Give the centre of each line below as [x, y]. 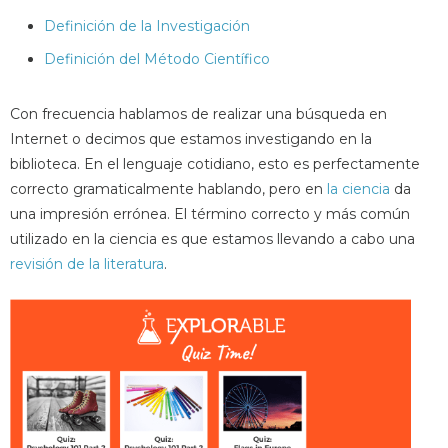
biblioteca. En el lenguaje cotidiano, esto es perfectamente [215, 163]
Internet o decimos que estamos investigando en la [191, 138]
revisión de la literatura [87, 263]
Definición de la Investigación [147, 25]
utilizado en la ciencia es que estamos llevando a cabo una [212, 238]
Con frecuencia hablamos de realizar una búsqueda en [198, 113]
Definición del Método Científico [157, 58]
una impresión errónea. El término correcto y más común [210, 213]
